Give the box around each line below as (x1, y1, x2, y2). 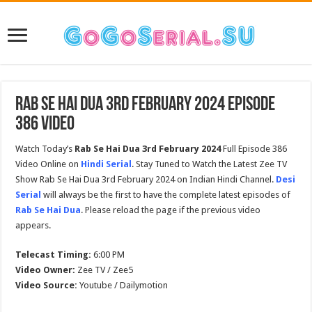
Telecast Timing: (15, 249, 92, 260)
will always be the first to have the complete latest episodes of (41, 189, 291, 200)
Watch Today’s (15, 143, 75, 154)
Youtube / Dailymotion (77, 280, 169, 290)
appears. (15, 220, 52, 231)
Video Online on (15, 159, 81, 169)
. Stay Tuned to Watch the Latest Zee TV (132, 159, 288, 169)
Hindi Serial (81, 159, 132, 169)
